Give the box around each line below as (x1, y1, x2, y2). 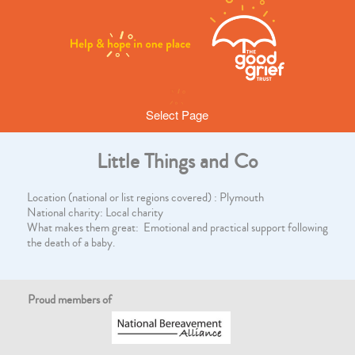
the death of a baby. (26, 235, 115, 251)
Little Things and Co (96, 147, 258, 176)
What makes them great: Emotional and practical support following (26, 219, 328, 236)
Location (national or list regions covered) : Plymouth (26, 189, 264, 206)
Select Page (146, 106, 209, 123)
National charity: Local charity (26, 204, 163, 221)
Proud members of (28, 292, 113, 308)
